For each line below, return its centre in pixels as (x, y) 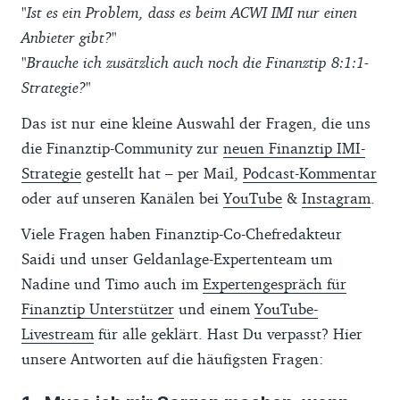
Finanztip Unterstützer (98, 308)
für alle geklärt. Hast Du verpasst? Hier (228, 333)
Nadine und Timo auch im (112, 283)
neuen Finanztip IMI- (294, 147)
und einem (214, 308)
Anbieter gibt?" (69, 37)
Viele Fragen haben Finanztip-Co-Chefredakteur (182, 233)
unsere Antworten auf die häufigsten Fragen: (175, 358)
